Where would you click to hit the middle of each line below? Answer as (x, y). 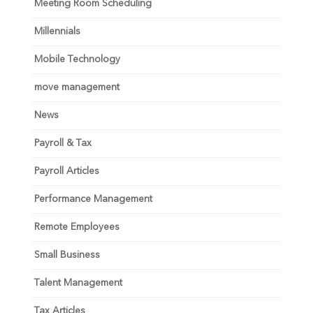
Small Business (67, 255)
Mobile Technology (77, 59)
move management (77, 87)
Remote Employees (77, 227)
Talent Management (78, 283)
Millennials (57, 31)
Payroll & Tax (63, 143)
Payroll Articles (66, 171)
